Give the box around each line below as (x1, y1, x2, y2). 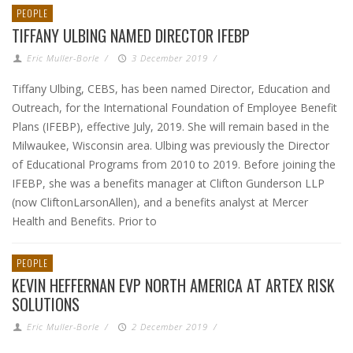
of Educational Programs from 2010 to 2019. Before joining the (12, 157, 336, 172)
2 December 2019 (131, 321, 208, 333)
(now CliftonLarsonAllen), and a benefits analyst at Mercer (12, 195, 308, 210)
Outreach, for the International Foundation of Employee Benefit (12, 100, 337, 115)
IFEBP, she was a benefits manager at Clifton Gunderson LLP (12, 176, 325, 191)
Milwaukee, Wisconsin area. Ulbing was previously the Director (12, 138, 329, 153)
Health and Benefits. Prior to (12, 214, 157, 229)
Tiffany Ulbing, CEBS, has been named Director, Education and (12, 81, 330, 96)
